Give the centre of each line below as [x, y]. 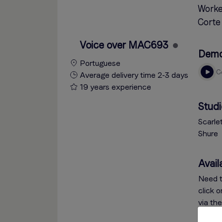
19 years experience [114, 87]
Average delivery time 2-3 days [133, 75]
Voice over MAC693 [124, 45]
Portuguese [99, 63]
